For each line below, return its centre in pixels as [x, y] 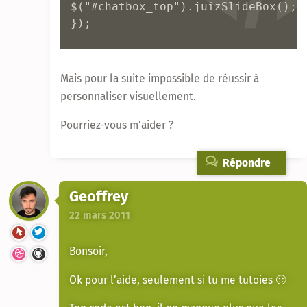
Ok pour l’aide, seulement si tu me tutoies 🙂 [178, 280]
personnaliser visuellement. [128, 97]
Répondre [245, 162]
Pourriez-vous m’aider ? [117, 125]
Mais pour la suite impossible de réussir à [160, 79]
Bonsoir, [88, 251]
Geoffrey [99, 196]
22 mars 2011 [100, 215]
